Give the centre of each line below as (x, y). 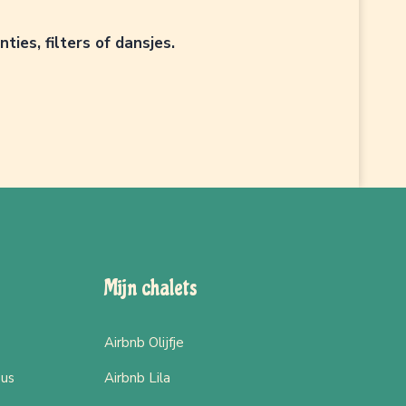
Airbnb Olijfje (144, 342)
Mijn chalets (151, 287)
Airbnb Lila (137, 377)
